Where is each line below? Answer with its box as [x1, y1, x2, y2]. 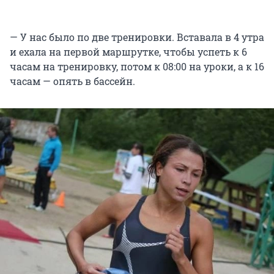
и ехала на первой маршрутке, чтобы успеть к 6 [10, 45, 247, 59]
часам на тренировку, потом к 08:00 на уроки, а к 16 [10, 60, 264, 73]
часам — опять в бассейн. [10, 75, 135, 88]
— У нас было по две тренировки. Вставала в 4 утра [10, 31, 264, 44]
